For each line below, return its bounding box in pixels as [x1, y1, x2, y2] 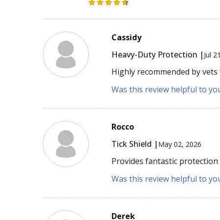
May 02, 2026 [158, 139, 202, 149]
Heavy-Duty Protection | [111, 49, 204, 60]
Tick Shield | [111, 138, 159, 150]
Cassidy [111, 32, 142, 43]
